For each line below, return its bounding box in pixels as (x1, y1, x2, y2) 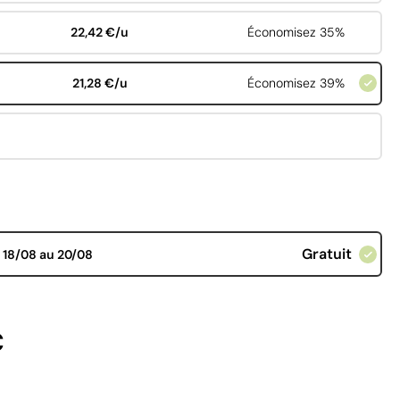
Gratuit (301, 245, 352, 264)
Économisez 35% (246, 24, 345, 41)
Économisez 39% (246, 75, 345, 92)
